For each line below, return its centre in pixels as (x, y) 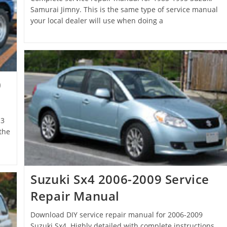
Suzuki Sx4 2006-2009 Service (120, 179)
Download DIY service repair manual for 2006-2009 (117, 215)
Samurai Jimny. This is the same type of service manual (124, 9)
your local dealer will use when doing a (97, 20)
